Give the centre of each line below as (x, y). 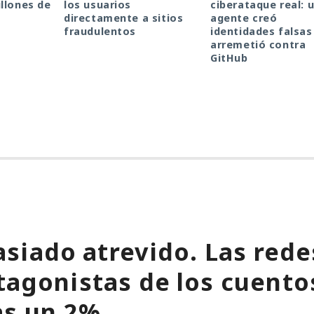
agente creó (244, 18)
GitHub (229, 58)
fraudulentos (100, 32)
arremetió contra (258, 45)
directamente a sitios (124, 18)
